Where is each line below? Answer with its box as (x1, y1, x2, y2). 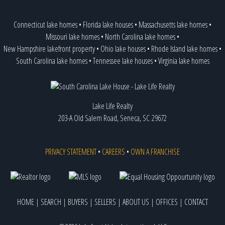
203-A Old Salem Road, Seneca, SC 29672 (58, 113, 167, 124)
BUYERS (68, 196, 88, 208)
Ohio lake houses (100, 43, 146, 55)
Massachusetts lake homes (139, 19, 207, 31)
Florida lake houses (83, 19, 133, 31)
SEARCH (41, 196, 61, 208)
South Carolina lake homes (16, 55, 87, 67)
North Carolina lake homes (105, 31, 175, 43)
